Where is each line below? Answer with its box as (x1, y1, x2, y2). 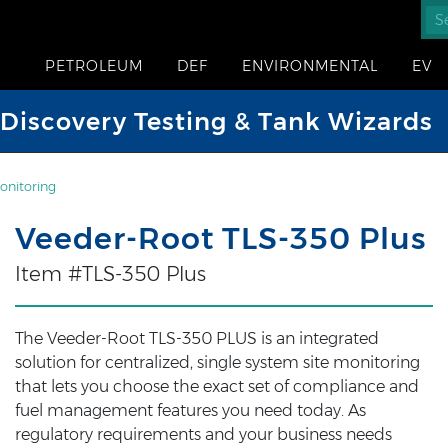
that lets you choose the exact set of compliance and (14, 377, 419, 396)
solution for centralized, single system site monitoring (14, 353, 420, 372)
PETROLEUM (45, 57, 143, 75)
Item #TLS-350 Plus (14, 262, 206, 286)
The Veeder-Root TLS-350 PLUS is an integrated (14, 329, 379, 348)
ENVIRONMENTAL (242, 57, 378, 75)
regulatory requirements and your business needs (14, 425, 392, 444)
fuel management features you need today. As (14, 401, 366, 420)
